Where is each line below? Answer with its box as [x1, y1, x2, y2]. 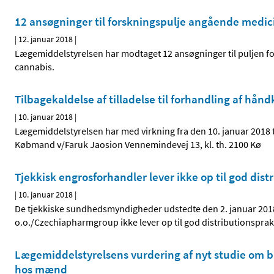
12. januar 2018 [18, 34, 73, 45]
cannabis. [15, 61, 54, 73]
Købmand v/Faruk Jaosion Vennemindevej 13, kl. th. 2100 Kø [15, 138, 261, 151]
